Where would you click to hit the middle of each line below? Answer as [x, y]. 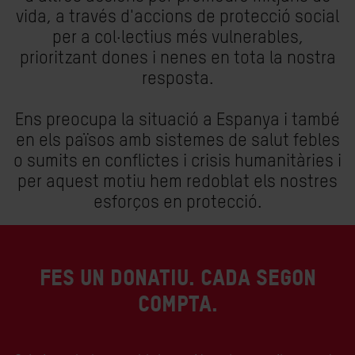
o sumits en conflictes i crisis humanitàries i [177, 162]
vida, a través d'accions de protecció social [177, 17]
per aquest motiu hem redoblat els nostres [177, 182]
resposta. [177, 79]
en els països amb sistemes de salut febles [177, 141]
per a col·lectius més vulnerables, [177, 38]
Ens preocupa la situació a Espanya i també [177, 120]
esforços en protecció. [177, 203]
